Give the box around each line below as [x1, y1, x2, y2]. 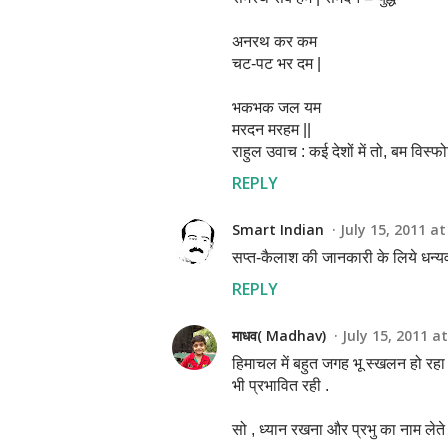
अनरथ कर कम [232, 33, 317, 50]
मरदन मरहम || [232, 121, 311, 138]
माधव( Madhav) [232, 326, 326, 345]
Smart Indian [232, 220, 324, 239]
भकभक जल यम [232, 99, 321, 116]
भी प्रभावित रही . [232, 377, 329, 394]
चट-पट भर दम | [232, 55, 321, 72]
